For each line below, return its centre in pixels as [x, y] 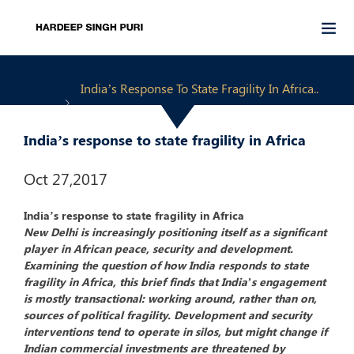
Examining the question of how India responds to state [166, 265]
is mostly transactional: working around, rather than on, [170, 298]
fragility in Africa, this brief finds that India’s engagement [175, 282]
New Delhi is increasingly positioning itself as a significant [175, 232]
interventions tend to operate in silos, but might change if [175, 331]
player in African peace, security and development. [158, 249]
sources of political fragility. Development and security [168, 315]
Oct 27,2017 [66, 178]
